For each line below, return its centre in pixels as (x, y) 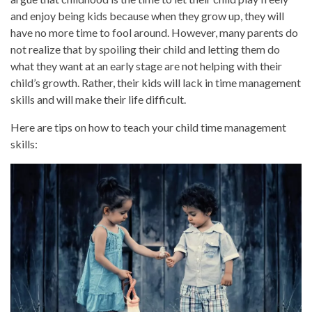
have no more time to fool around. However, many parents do (154, 32)
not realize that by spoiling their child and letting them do (145, 49)
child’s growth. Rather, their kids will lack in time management (156, 82)
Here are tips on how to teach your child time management (148, 127)
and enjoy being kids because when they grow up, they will (147, 15)
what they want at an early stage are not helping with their (146, 65)
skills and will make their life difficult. (98, 99)
